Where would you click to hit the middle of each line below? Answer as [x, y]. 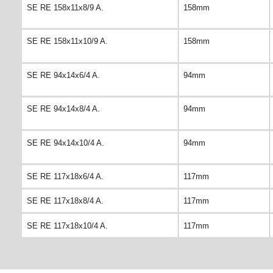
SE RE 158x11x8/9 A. [65, 8]
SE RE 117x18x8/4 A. [65, 201]
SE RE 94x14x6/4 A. [63, 75]
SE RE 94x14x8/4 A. [63, 109]
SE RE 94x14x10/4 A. [66, 143]
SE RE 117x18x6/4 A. [65, 176]
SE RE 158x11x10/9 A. [67, 41]
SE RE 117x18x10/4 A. [67, 225]
